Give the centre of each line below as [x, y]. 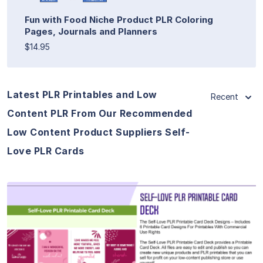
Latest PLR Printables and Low [82, 94]
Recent [225, 96]
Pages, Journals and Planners [91, 31]
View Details [131, 233]
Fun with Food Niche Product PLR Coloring [119, 19]
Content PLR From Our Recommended [100, 113]
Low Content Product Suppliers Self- [99, 132]
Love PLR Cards [45, 151]
